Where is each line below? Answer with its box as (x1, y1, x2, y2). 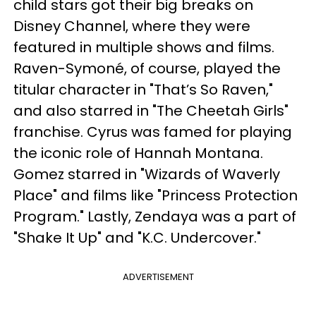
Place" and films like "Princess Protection (13, 186, 298, 205)
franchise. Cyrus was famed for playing (13, 122, 292, 142)
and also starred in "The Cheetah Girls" (13, 101, 288, 121)
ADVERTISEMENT (122, 270, 194, 284)
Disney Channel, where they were (13, 16, 250, 36)
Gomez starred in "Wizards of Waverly (13, 164, 280, 184)
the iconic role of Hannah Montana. (13, 143, 263, 163)
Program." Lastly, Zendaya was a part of (13, 207, 296, 226)
